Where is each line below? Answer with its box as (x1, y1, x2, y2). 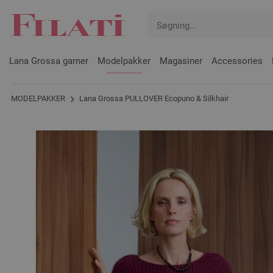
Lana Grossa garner (9, 55, 88, 66)
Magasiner (160, 55, 202, 66)
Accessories (211, 55, 263, 66)
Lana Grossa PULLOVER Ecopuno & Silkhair (77, 94, 229, 103)
